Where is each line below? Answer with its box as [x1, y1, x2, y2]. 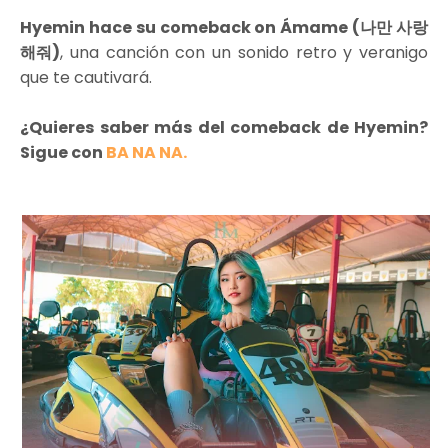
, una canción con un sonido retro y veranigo [60, 41, 428, 64]
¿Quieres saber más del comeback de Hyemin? [20, 116, 428, 139]
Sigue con [20, 141, 106, 164]
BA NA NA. [106, 141, 187, 164]
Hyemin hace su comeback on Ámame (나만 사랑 [20, 16, 428, 39]
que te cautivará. [20, 66, 152, 89]
